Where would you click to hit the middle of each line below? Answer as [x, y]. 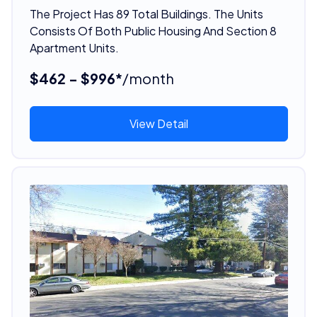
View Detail [158, 123]
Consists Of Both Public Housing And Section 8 [153, 30]
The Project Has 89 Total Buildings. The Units [146, 13]
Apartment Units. [74, 47]
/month [148, 78]
